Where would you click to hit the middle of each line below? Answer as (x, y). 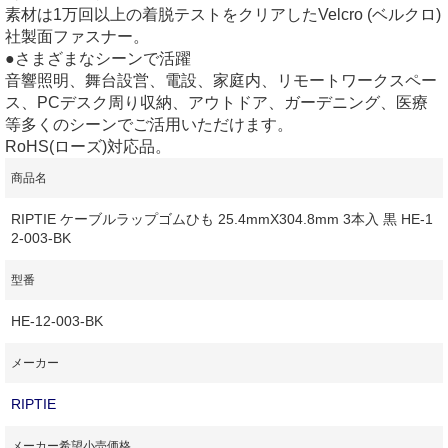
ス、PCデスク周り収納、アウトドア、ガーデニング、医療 (216, 102)
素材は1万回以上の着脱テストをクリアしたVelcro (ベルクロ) (223, 14)
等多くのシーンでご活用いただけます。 (149, 124)
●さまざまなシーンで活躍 (98, 58)
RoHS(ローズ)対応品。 (88, 146)
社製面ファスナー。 (77, 36)
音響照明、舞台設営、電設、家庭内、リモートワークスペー (221, 80)
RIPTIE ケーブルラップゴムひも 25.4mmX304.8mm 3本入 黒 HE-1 (222, 218)
